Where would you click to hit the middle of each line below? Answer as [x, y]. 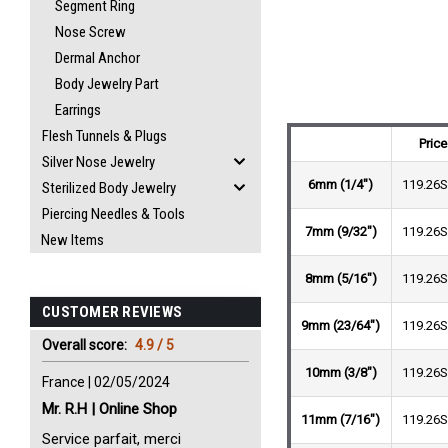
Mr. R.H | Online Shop [109, 409]
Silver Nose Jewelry [98, 162]
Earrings [78, 110]
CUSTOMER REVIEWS [112, 312]
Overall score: [86, 345]
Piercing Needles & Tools [113, 214]
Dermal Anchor [97, 58]
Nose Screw [90, 32]
